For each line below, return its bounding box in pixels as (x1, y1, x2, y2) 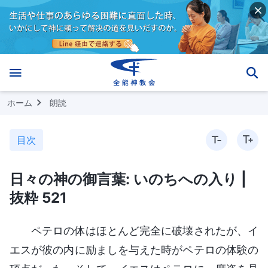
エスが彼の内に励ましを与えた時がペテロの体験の (10, 243, 258, 256)
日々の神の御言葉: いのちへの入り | (10, 170, 246, 188)
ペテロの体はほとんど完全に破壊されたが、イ (31, 224, 258, 237)
